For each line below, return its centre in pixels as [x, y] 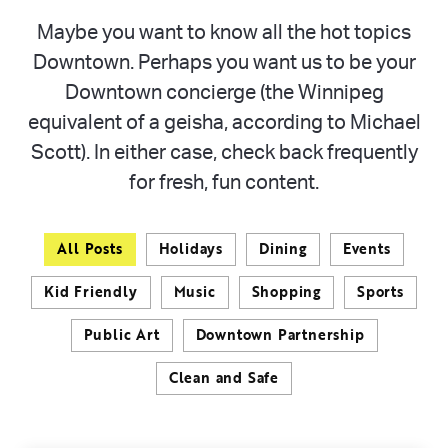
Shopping [286, 291]
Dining [282, 248]
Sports [380, 291]
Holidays [190, 248]
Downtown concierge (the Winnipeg [224, 93]
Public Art [121, 334]
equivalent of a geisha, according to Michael [224, 123]
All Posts [90, 248]
